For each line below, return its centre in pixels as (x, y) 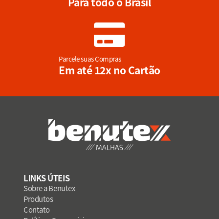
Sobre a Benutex (49, 188)
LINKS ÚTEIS (47, 178)
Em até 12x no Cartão (109, 70)
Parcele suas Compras (90, 59)
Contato (37, 209)
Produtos (38, 198)
